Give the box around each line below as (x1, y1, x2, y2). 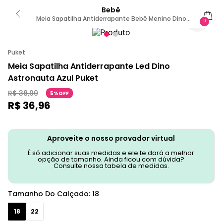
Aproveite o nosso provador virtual (47, 133, 175, 143)
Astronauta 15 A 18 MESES (74, 22, 148, 31)
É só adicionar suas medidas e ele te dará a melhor (28, 148, 194, 158)
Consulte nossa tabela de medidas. (53, 161, 169, 170)
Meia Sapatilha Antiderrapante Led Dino (8, 60, 170, 72)
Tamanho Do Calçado (8, 189, 89, 199)
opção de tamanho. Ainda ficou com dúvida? (38, 155, 184, 164)
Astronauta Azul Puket (8, 72, 98, 84)
